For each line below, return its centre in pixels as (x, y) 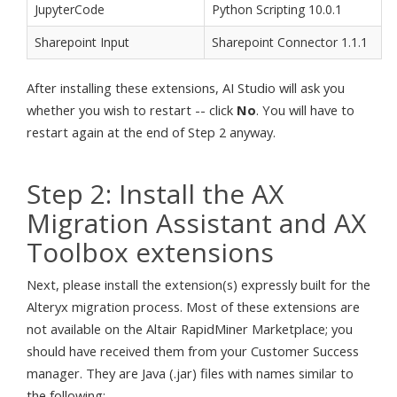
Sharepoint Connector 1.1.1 (290, 42)
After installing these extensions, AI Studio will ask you (186, 88)
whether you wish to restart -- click (132, 110)
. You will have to (305, 110)
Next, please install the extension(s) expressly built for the (198, 284)
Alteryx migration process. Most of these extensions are (193, 306)
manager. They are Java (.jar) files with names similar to (190, 373)
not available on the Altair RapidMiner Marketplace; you (190, 328)
